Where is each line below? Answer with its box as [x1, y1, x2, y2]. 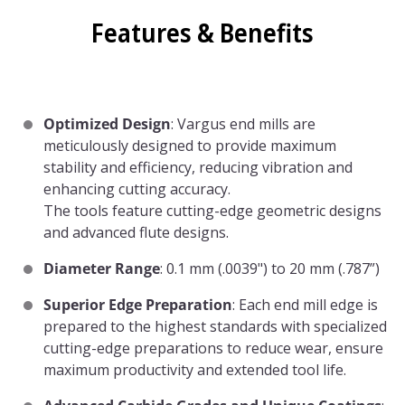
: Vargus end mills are [171, 114, 316, 134]
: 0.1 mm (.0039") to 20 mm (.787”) [160, 259, 380, 278]
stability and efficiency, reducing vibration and [43, 157, 353, 177]
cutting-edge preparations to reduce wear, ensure [43, 338, 383, 358]
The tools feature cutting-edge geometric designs [43, 201, 381, 221]
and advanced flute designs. [43, 222, 229, 242]
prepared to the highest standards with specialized [43, 316, 387, 336]
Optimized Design [43, 114, 171, 134]
